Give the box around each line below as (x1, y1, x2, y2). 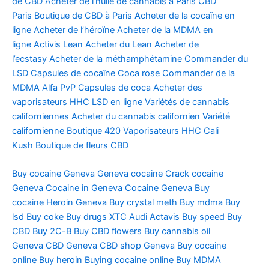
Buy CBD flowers (74, 226, 142, 237)
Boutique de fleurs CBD (35, 140, 128, 151)
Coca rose (118, 68, 160, 79)
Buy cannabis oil (144, 226, 210, 237)
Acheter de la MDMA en (117, 25, 213, 36)
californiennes (12, 111, 69, 122)
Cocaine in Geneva (46, 183, 122, 194)
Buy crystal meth (109, 197, 177, 208)
